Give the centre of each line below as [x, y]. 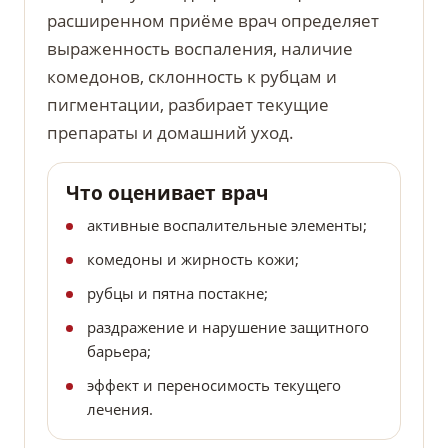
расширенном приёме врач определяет [213, 21]
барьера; [119, 351]
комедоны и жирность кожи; [193, 259]
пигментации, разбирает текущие [188, 105]
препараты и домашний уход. [170, 133]
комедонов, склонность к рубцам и [192, 77]
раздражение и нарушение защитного [228, 327]
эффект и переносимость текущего [214, 385]
